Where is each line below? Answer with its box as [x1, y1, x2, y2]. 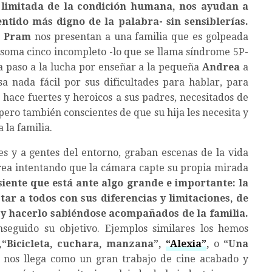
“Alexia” [166, 238, 207, 250]
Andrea [202, 61, 240, 73]
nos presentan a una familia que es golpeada [31, 31, 249, 43]
